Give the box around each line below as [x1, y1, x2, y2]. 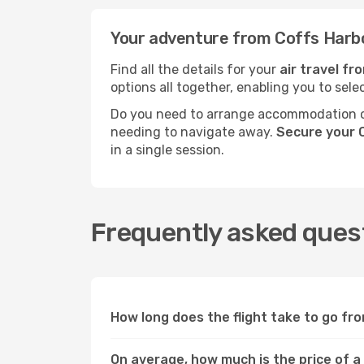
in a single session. [110, 142, 224, 158]
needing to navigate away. [110, 124, 276, 140]
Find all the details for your [110, 62, 279, 77]
